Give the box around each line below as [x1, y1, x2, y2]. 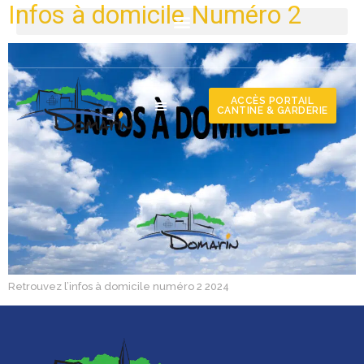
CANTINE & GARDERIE [216, 104, 328, 116]
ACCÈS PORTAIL [230, 94, 314, 106]
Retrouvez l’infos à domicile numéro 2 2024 [8, 279, 229, 292]
